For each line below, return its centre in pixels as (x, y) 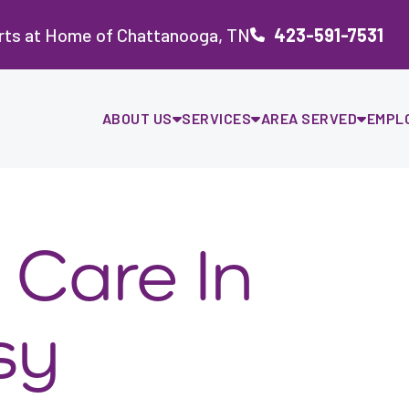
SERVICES (216, 118)
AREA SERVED (309, 118)
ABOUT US (137, 118)
